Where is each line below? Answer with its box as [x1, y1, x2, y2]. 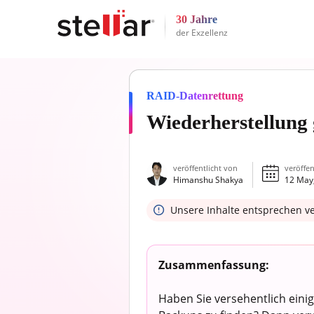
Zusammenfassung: [158, 257, 270, 273]
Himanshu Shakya [173, 174, 244, 186]
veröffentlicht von [173, 163, 238, 174]
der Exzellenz [175, 27, 228, 39]
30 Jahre [175, 13, 217, 25]
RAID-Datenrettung [146, 89, 244, 102]
